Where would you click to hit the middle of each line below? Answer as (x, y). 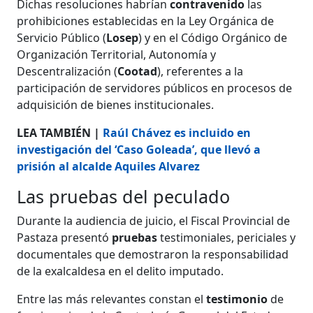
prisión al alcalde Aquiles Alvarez (109, 166)
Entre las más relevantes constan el (112, 299)
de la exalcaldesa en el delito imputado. (121, 271)
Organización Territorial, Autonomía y (117, 54)
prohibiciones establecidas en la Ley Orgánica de (146, 21)
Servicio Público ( (62, 37)
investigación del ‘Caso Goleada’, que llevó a (139, 149)
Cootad (138, 71)
